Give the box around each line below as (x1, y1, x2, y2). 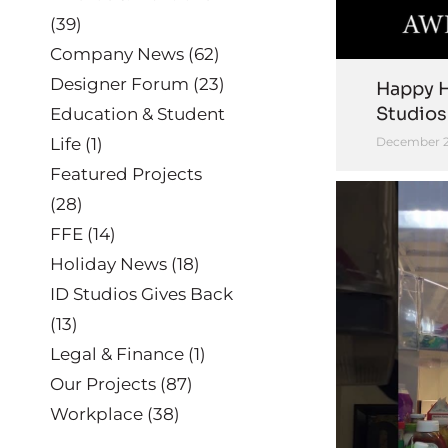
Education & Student (50, 104, 225, 124)
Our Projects (50, 374, 156, 394)
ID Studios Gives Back (50, 284, 233, 304)
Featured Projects (50, 164, 202, 184)
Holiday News (50, 254, 167, 274)
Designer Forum (50, 74, 189, 94)
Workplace (50, 404, 143, 424)
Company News (50, 44, 184, 64)
